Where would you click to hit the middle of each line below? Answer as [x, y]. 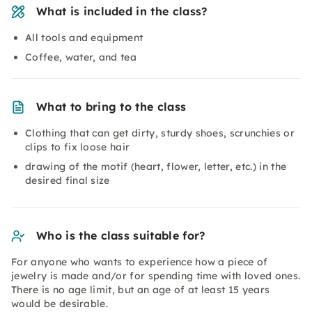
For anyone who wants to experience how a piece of [140, 262]
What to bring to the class [111, 107]
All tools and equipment [84, 38]
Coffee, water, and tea [81, 57]
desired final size [68, 180]
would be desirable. [60, 304]
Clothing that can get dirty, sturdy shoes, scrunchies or [160, 133]
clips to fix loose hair [78, 147]
